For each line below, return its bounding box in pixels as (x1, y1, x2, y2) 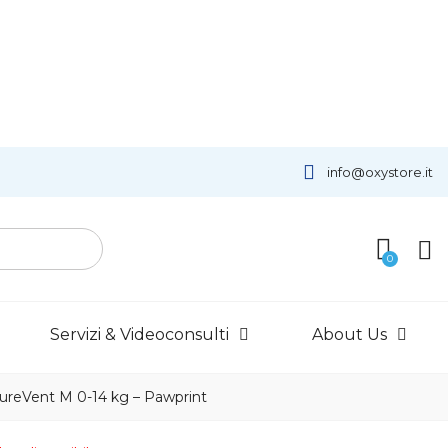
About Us (311, 325, 387, 345)
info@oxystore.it (326, 163, 433, 180)
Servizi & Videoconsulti (50, 325, 230, 345)
